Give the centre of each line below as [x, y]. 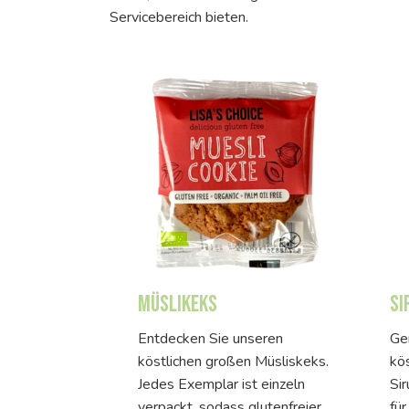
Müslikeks [178, 304]
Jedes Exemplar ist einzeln [221, 384]
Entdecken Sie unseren [210, 338]
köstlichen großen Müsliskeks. [233, 361]
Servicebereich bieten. [179, 17]
